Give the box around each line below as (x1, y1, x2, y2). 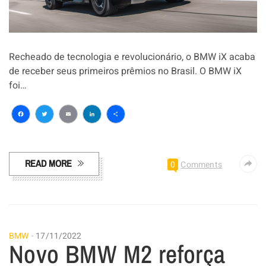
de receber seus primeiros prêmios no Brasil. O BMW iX (9, 64, 242, 78)
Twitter (35, 118, 93, 147)
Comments (180, 158, 222, 171)
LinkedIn (83, 118, 154, 147)
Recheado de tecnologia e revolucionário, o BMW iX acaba (9, 49, 255, 64)
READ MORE (25, 156, 72, 170)
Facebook (11, 118, 93, 147)
